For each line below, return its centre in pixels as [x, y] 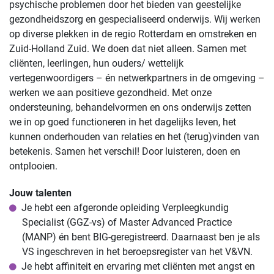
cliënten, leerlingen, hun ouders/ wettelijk [96, 63]
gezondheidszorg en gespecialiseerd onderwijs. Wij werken [135, 19]
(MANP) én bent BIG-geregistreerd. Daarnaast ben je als [141, 237]
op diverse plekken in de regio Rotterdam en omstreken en [133, 34]
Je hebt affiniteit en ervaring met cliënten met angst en [138, 266]
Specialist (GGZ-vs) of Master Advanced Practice [127, 222]
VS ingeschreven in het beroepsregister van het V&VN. [137, 251]
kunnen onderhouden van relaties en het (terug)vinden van [134, 136]
